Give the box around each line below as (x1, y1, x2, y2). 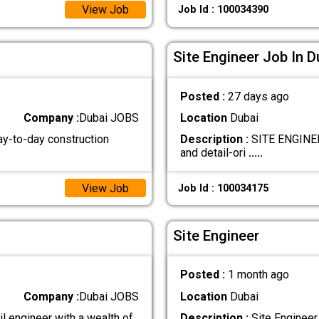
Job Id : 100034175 (177, 182, 268, 194)
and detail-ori (179, 146, 249, 160)
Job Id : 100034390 (177, 4, 268, 16)
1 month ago (227, 268, 289, 282)
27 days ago (227, 89, 289, 103)
